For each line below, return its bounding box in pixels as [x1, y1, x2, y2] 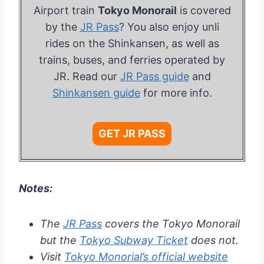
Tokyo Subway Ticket [80, 234, 188, 247]
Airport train [33, 4, 98, 17]
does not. [188, 234, 239, 247]
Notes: [19, 182, 52, 195]
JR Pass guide [120, 70, 189, 83]
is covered [176, 4, 231, 17]
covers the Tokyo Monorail [102, 217, 240, 230]
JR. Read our [53, 70, 120, 83]
